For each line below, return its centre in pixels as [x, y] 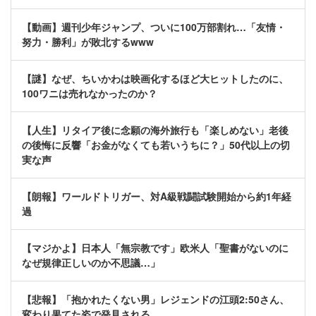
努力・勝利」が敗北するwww [88, 42]
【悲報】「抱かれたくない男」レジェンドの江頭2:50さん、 [156, 299]
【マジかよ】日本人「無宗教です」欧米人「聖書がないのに [155, 248]
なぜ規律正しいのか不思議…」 [91, 263]
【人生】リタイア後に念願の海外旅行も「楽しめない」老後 [155, 130]
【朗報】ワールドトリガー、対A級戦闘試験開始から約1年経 [157, 196]
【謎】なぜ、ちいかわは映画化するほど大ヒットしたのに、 [155, 79]
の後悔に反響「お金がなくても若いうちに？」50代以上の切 [156, 145]
